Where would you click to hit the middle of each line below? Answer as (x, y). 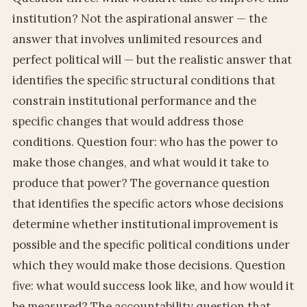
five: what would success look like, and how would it (153, 285)
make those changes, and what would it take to (140, 162)
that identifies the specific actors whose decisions (148, 203)
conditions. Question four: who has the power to (145, 142)
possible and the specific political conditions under (151, 244)
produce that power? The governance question (141, 183)
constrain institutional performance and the (134, 100)
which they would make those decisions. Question (149, 265)
